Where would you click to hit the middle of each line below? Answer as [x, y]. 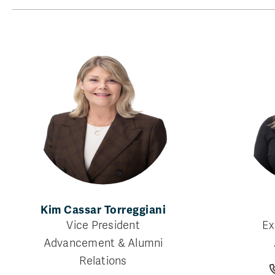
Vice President [103, 225]
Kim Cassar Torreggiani [103, 210]
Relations [103, 261]
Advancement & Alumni [103, 243]
